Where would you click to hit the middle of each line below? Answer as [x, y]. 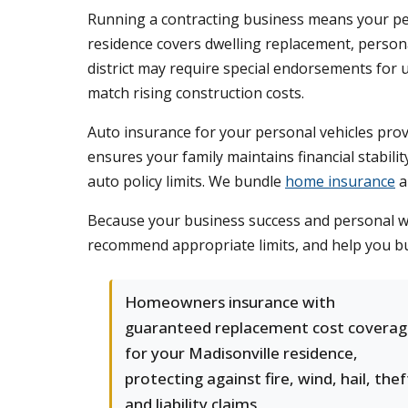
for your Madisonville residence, [241, 353]
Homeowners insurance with [230, 302]
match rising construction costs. [196, 93]
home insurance [340, 181]
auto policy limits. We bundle [186, 181]
